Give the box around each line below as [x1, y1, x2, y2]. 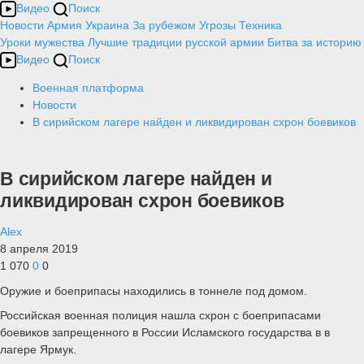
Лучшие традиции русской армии [88, 36, 264, 49]
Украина [85, 19, 129, 32]
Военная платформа [32, 81, 144, 94]
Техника [239, 19, 282, 32]
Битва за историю [267, 36, 362, 49]
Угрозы [199, 19, 236, 32]
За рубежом [132, 19, 196, 32]
